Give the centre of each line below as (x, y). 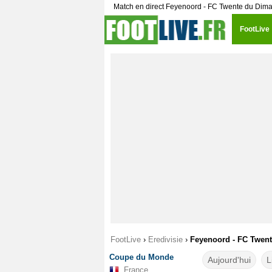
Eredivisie (165, 240)
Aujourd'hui (229, 260)
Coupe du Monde (141, 257)
